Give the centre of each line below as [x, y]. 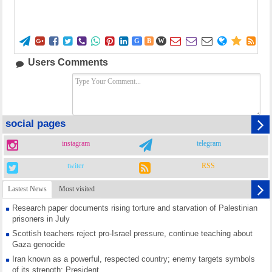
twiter [76, 166]
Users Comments [68, 62]
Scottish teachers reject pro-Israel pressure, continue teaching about [132, 233]
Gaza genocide [39, 244]
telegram [209, 144]
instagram [76, 144]
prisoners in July [41, 219]
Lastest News [27, 189]
